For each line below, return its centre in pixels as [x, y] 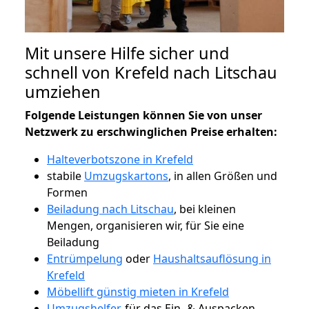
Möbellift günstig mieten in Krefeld [138, 291]
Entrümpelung [85, 258]
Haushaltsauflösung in [212, 258]
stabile [66, 176]
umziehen [63, 91]
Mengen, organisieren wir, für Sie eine [146, 225]
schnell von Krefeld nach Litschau [151, 72]
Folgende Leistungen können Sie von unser [143, 115]
